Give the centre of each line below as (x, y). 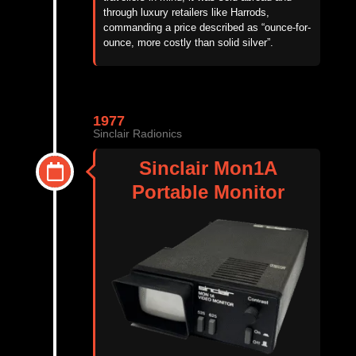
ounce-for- (287, 28)
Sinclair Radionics (137, 134)
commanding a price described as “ (184, 28)
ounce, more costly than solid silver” (186, 43)
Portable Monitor (208, 192)
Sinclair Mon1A (208, 168)
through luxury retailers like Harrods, (186, 13)
